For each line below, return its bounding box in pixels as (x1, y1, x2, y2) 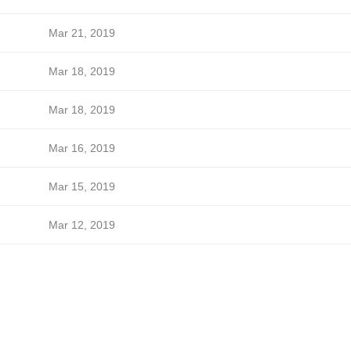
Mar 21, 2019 (48, 27, 115, 39)
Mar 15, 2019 (48, 180, 115, 193)
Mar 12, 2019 (48, 219, 115, 231)
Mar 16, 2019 (48, 142, 115, 154)
